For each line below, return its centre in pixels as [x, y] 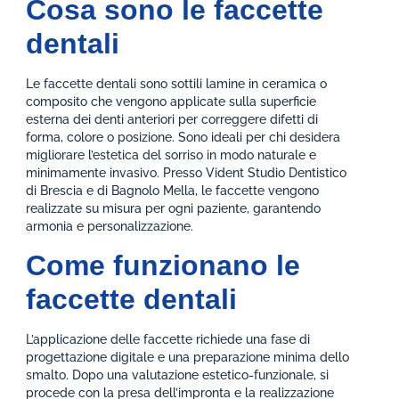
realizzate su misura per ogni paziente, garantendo [174, 209]
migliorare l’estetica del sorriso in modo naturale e [171, 155]
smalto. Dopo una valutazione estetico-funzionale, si [178, 375]
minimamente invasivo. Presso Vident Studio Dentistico [187, 173]
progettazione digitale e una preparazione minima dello [188, 357]
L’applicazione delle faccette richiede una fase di [168, 339]
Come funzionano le [163, 265]
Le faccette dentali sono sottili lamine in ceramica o [177, 84]
